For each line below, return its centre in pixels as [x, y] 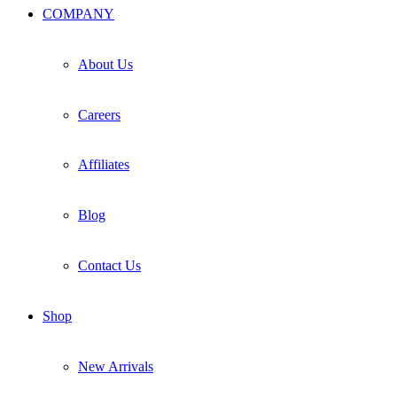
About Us [105, 64]
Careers [99, 114]
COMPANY [78, 13]
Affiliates [104, 165]
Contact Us [109, 266]
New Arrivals [116, 366]
